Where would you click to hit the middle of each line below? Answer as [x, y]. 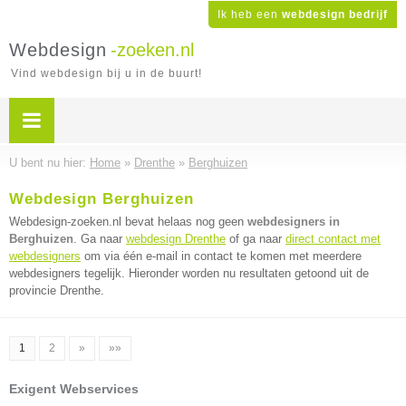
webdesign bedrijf [335, 14]
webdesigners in [294, 222]
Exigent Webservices [74, 389]
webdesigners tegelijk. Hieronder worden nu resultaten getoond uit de [189, 273]
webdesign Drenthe [176, 239]
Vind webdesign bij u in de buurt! [106, 73]
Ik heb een [250, 14]
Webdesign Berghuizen [101, 199]
